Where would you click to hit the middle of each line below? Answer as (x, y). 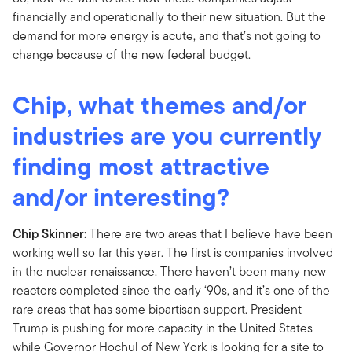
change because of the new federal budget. (132, 54)
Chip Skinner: (49, 233)
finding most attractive (141, 166)
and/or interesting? (121, 196)
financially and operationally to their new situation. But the (169, 16)
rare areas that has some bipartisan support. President (157, 309)
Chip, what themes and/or (159, 104)
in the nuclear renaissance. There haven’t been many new (169, 271)
